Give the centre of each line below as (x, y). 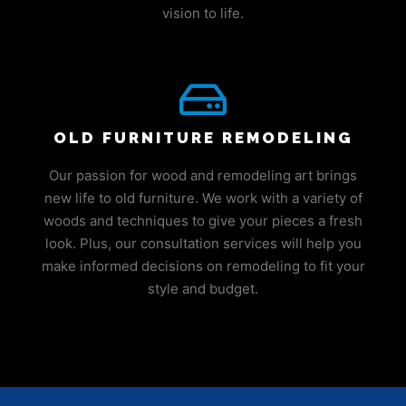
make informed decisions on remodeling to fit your (203, 266)
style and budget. (203, 289)
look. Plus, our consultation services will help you (203, 244)
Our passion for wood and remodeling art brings (203, 176)
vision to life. (203, 13)
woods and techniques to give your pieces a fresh (203, 221)
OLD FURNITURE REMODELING (203, 138)
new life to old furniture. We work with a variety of (203, 198)
